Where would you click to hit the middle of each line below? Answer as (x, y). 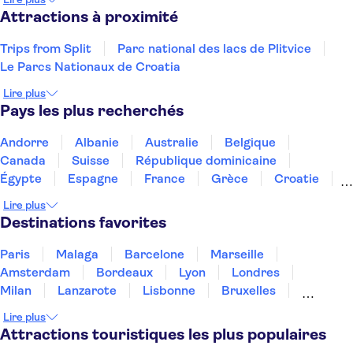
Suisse (91, 160)
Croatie (297, 178)
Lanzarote (87, 290)
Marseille (237, 254)
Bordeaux (124, 272)
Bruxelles (249, 290)
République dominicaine (206, 160)
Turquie (173, 215)
